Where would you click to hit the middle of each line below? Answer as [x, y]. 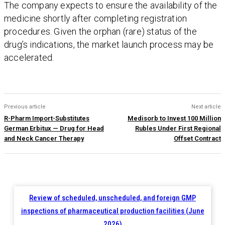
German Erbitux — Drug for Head [54, 129]
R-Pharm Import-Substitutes [47, 119]
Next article [206, 107]
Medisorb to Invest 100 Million [174, 119]
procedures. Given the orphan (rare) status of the [100, 32]
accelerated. [29, 58]
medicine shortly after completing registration [96, 19]
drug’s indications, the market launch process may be [109, 45]
